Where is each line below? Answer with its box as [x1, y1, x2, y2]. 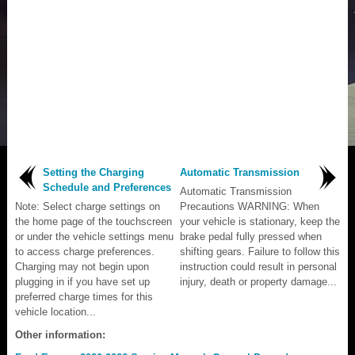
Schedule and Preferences [43, 181, 171, 193]
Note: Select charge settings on [15, 200, 160, 212]
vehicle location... [15, 305, 96, 318]
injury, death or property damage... [180, 275, 337, 288]
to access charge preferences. [15, 245, 155, 258]
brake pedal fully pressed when [180, 230, 322, 242]
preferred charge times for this [15, 290, 153, 303]
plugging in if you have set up [15, 275, 150, 288]
